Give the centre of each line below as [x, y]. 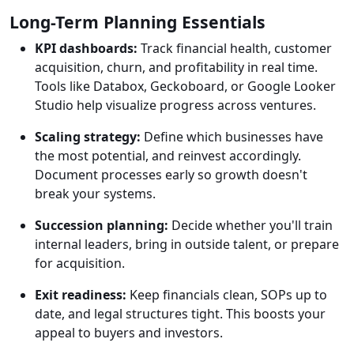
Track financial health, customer [235, 49]
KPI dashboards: [86, 49]
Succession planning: [102, 226]
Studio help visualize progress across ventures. [175, 105]
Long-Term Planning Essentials [137, 22]
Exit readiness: [81, 295]
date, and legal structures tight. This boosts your [180, 314]
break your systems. [95, 194]
